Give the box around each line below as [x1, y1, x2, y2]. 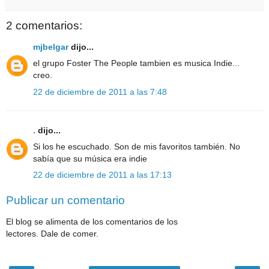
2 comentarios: [6, 19, 82, 32]
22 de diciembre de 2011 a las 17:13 [33, 170, 172, 180]
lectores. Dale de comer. [6, 229, 98, 239]
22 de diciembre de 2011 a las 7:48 [33, 86, 167, 97]
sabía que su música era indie [33, 153, 147, 163]
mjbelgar [33, 42, 68, 52]
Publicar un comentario [6, 193, 125, 207]
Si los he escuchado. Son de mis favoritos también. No [33, 141, 240, 151]
